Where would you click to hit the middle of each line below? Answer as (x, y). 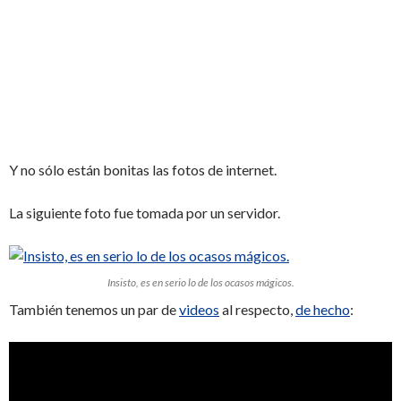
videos (199, 309)
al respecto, (257, 309)
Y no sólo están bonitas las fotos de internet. (143, 169)
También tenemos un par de (94, 309)
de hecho (323, 309)
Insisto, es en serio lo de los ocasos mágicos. (200, 282)
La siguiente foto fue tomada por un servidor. (145, 212)
